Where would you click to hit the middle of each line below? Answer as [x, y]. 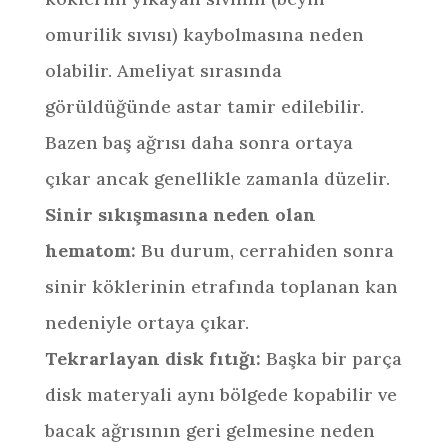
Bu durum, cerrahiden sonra [267, 250]
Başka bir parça [333, 358]
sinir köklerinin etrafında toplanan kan [221, 286]
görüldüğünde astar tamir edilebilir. [204, 106]
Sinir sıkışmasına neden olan [180, 214]
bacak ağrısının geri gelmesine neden [209, 430]
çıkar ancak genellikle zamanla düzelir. [217, 178]
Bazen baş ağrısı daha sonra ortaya [198, 142]
